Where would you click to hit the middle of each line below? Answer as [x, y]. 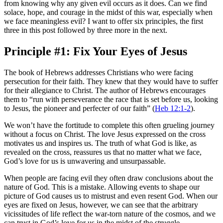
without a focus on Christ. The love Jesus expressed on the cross [105, 134]
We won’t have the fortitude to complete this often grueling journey [109, 125]
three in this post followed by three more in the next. [86, 30]
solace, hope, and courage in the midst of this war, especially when [108, 12]
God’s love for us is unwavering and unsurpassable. [85, 161]
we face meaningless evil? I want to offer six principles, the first [104, 21]
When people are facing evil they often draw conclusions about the [109, 178]
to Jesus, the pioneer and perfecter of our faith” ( [79, 108]
